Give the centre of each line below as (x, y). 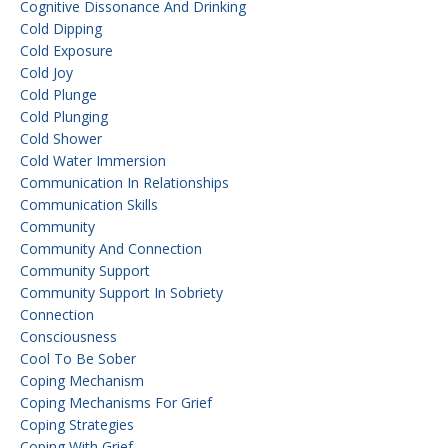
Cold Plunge (58, 94)
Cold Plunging (64, 116)
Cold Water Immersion (93, 160)
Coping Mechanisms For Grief (116, 402)
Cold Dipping (61, 28)
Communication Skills (89, 204)
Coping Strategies (77, 424)
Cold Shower (61, 138)
